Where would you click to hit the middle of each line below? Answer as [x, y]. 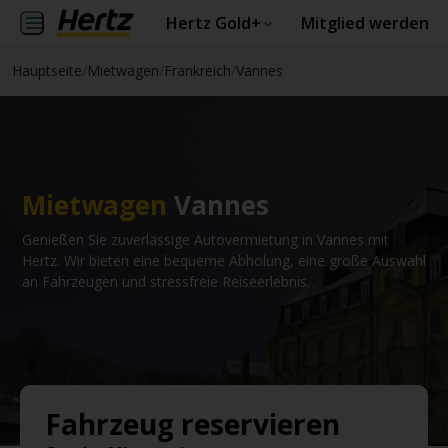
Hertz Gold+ [213, 23]
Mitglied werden [364, 23]
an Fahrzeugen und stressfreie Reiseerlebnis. [166, 281]
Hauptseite [47, 70]
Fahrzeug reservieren [192, 424]
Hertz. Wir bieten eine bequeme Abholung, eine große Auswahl [224, 260]
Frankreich [197, 70]
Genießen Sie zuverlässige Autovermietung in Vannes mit [205, 239]
